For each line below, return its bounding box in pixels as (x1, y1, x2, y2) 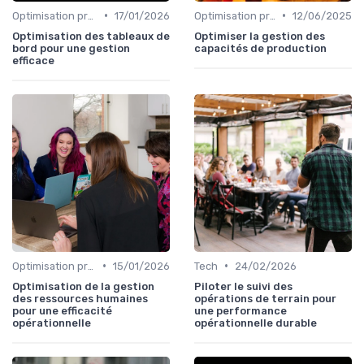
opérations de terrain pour (194, 292, 336, 305)
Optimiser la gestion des (194, 29, 325, 42)
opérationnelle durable (194, 316, 317, 329)
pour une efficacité (12, 304, 112, 317)
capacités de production (194, 41, 327, 54)
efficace (12, 54, 54, 67)
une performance (194, 304, 287, 317)
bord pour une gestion (12, 41, 130, 54)
